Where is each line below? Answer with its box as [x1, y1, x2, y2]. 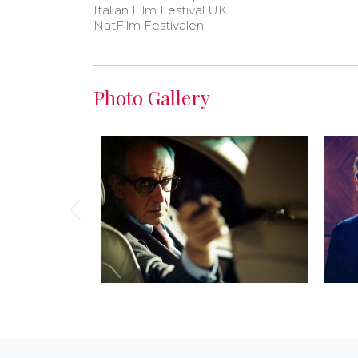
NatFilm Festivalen [93, 17, 204, 33]
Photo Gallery [93, 84, 210, 110]
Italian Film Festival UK [93, 2, 227, 18]
